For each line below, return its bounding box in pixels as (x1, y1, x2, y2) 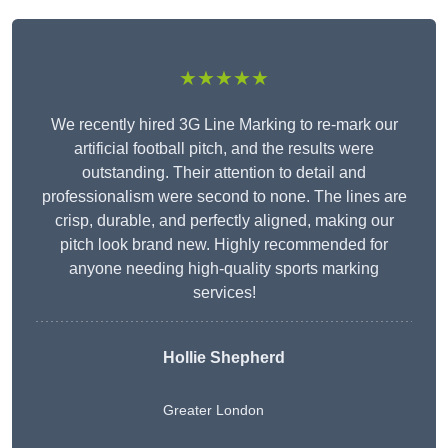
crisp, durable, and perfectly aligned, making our (54, 212, 394, 230)
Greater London (163, 402, 264, 419)
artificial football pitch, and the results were (74, 140, 374, 158)
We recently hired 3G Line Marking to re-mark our (50, 116, 398, 134)
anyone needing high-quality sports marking (69, 260, 379, 278)
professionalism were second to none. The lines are (41, 188, 407, 206)
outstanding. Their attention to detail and (82, 164, 366, 182)
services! (192, 284, 256, 302)
